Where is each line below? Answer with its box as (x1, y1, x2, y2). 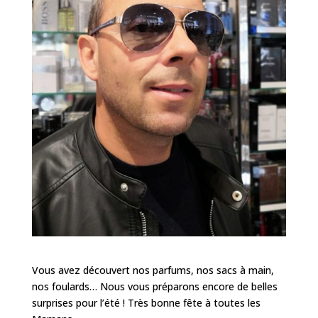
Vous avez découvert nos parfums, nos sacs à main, (31, 263, 274, 277)
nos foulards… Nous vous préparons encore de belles (31, 279, 278, 293)
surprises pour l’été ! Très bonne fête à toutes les (31, 295, 261, 309)
